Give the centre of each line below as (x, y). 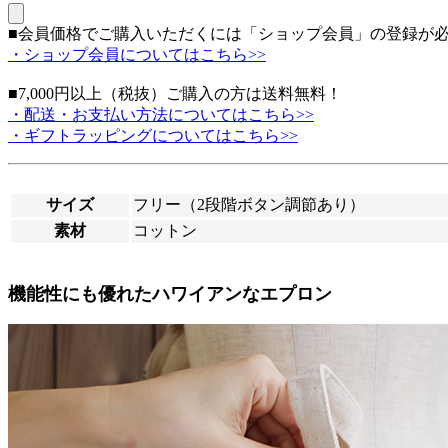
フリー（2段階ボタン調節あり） (249, 204)
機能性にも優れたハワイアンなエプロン (170, 293)
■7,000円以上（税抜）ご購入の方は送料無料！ (175, 93)
